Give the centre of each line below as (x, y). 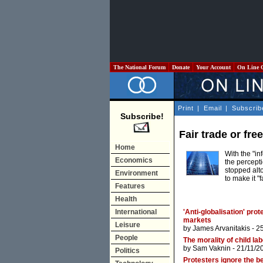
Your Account (213, 67)
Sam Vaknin (212, 249)
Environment (136, 173)
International (136, 212)
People (127, 238)
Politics (127, 251)
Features (130, 186)
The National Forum (139, 67)
